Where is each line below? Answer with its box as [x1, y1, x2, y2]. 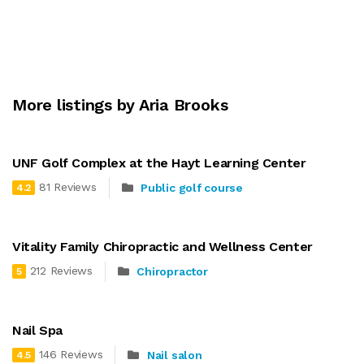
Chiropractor [136, 265, 208, 279]
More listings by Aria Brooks [12, 94, 228, 115]
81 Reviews [39, 180, 97, 194]
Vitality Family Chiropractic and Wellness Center [12, 238, 313, 254]
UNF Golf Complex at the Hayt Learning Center [12, 154, 306, 171]
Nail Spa [12, 322, 63, 338]
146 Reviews [39, 348, 103, 362]
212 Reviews [29, 264, 93, 278]
